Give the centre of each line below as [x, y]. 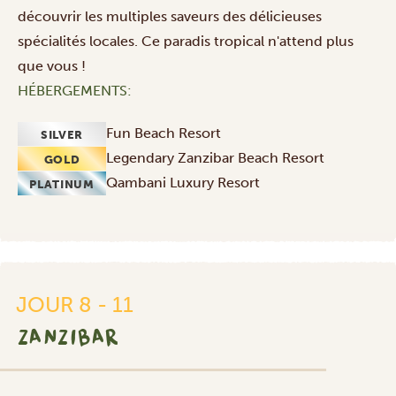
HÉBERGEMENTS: [75, 91]
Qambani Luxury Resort [183, 183]
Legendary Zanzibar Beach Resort [215, 158]
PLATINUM [62, 184]
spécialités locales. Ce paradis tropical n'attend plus [186, 42]
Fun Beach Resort [164, 133]
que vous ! [52, 66]
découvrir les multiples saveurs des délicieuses [170, 17]
